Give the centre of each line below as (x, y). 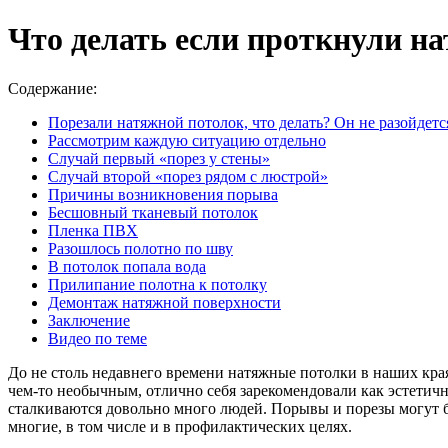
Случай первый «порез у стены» (159, 158)
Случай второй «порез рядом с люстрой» (188, 176)
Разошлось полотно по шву (140, 248)
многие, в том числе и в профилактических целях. (180, 426)
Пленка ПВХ (93, 230)
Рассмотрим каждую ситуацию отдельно (187, 140)
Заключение (89, 320)
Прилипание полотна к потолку (157, 284)
